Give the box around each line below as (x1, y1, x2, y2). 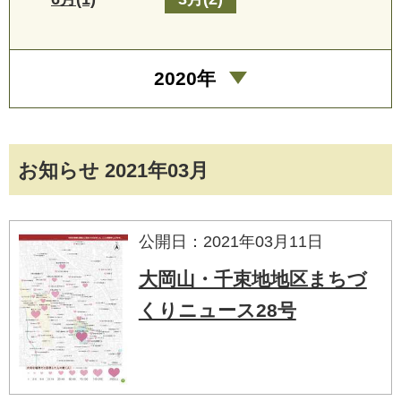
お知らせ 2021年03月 (18, 158, 209, 182)
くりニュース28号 (138, 299, 296, 320)
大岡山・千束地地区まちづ (138, 268, 367, 289)
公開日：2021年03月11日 (138, 232, 323, 251)
